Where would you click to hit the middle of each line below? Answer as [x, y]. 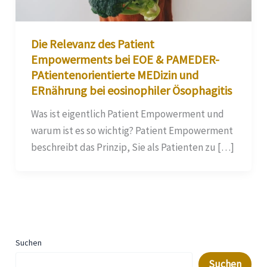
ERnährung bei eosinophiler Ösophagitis [131, 91]
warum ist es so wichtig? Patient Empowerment [132, 131]
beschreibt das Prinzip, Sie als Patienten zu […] [132, 148]
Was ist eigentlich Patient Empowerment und [127, 114]
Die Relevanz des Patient [92, 44]
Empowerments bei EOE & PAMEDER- [125, 60]
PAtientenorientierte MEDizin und [114, 75]
